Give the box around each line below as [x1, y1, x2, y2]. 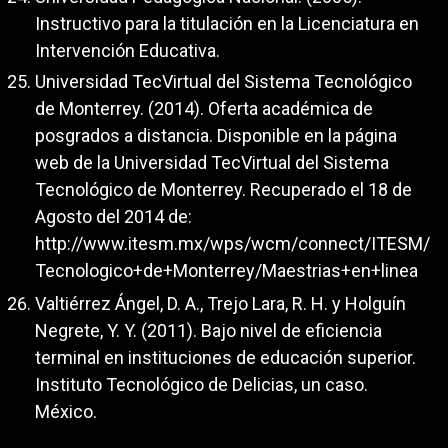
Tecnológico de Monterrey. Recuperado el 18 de [35, 179, 412, 201]
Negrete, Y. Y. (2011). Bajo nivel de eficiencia [35, 319, 382, 341]
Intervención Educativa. [35, 39, 220, 61]
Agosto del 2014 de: [35, 206, 192, 228]
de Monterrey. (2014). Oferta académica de [35, 98, 373, 120]
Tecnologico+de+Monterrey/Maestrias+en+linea [35, 260, 418, 282]
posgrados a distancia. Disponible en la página [35, 125, 397, 147]
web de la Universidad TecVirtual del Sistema [35, 152, 389, 174]
